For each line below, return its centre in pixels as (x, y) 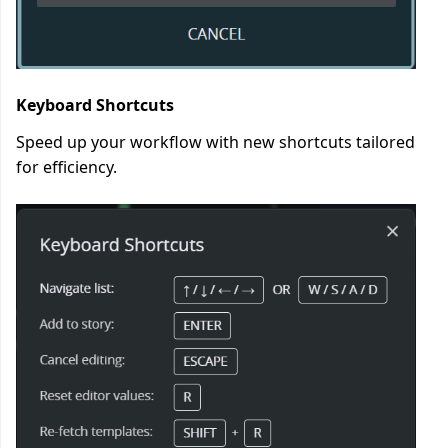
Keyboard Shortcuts (95, 105)
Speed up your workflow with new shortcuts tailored (215, 142)
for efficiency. (66, 167)
